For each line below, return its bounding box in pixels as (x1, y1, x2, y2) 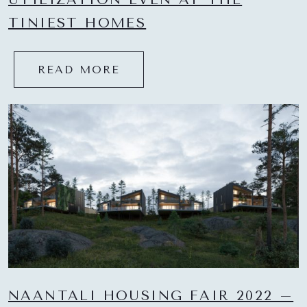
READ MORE (38, 63, 120, 77)
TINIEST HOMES (8, 15, 147, 32)
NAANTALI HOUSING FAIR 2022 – (8, 287, 294, 304)
